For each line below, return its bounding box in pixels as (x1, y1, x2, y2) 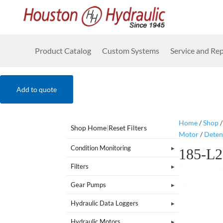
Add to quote (16, 85, 57, 94)
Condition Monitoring (71, 143, 131, 152)
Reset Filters (109, 123, 147, 132)
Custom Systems (102, 46, 159, 55)
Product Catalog (35, 46, 91, 55)
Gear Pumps (71, 180, 107, 189)
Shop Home (71, 123, 107, 132)
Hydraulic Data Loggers (71, 199, 139, 207)
